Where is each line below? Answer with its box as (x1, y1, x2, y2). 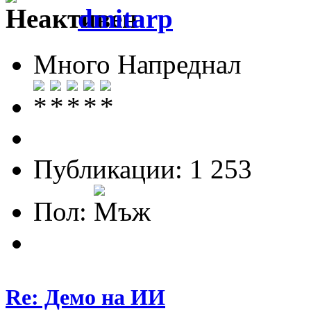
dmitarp (78, 3, 173, 33)
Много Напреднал (33, 49, 241, 80)
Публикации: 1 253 (33, 154, 252, 185)
